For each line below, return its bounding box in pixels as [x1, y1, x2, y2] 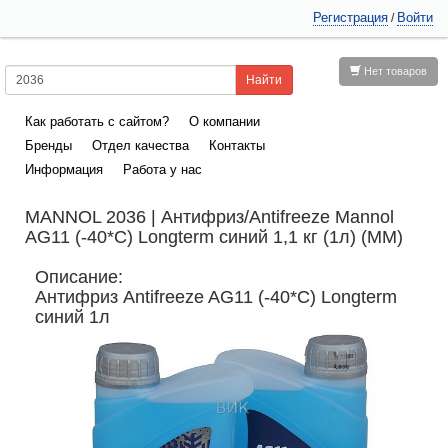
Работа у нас [123, 162, 202, 177]
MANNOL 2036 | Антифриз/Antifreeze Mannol [25, 207, 394, 227]
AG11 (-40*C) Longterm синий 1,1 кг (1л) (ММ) [25, 227, 403, 247]
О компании [189, 114, 260, 129]
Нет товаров [360, 65, 427, 77]
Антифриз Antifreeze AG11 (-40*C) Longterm [35, 287, 397, 307]
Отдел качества [92, 138, 189, 153]
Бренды [25, 138, 72, 153]
